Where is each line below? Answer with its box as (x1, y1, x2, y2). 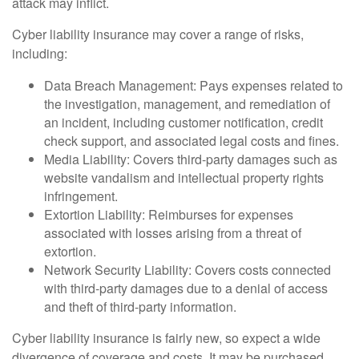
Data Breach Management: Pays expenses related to (44, 75, 343, 95)
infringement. (44, 186, 118, 205)
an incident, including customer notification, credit (44, 112, 323, 131)
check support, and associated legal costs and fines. (44, 131, 339, 150)
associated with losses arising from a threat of (44, 223, 301, 242)
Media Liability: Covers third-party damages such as (44, 149, 337, 168)
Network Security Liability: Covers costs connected (44, 260, 331, 279)
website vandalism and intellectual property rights (44, 167, 324, 187)
